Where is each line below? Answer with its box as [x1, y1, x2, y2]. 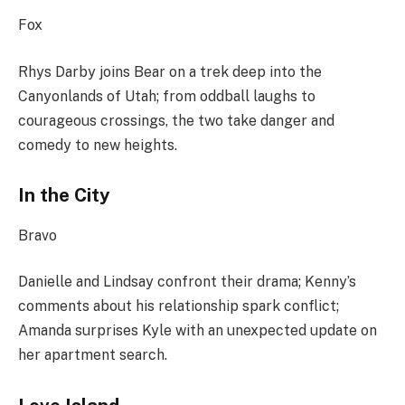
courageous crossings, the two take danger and [18, 111, 334, 129]
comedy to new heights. [18, 136, 177, 154]
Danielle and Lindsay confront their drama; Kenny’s [18, 273, 356, 291]
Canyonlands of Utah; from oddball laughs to [18, 87, 316, 105]
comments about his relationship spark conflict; [18, 297, 339, 316]
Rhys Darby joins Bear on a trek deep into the [18, 62, 322, 80]
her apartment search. [18, 346, 167, 364]
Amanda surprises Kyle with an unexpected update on [18, 322, 377, 340]
